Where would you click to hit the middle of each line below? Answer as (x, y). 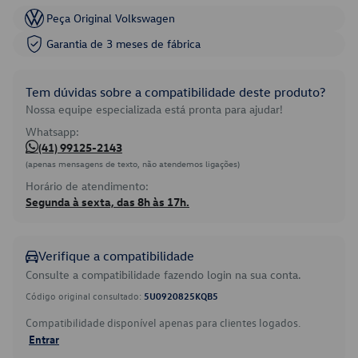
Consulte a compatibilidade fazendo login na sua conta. (163, 274)
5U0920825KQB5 (181, 296)
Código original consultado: (85, 296)
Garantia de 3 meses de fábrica (123, 44)
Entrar (44, 339)
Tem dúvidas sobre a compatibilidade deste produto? (175, 92)
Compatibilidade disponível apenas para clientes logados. (163, 322)
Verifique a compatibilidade (116, 256)
